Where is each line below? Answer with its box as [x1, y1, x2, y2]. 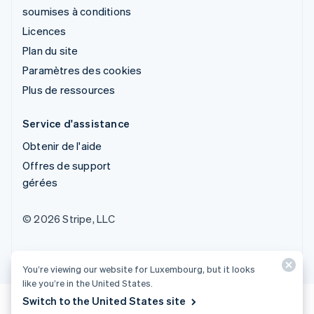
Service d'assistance [22, 116, 130, 130]
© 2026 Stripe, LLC [22, 211, 116, 226]
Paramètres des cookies [22, 62, 142, 77]
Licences [22, 23, 67, 38]
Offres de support [22, 158, 111, 172]
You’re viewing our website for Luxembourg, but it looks [22, 263, 255, 275]
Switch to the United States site [22, 294, 186, 308]
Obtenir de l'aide [22, 138, 102, 153]
